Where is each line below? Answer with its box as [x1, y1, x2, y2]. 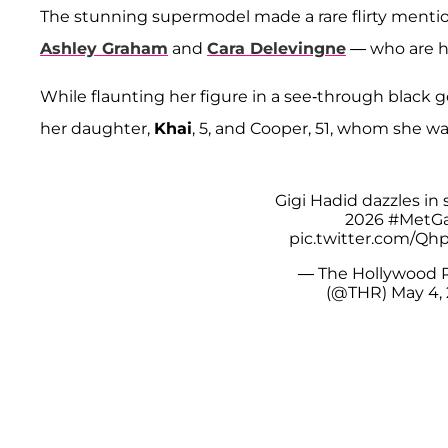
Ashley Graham [40, 38, 168, 58]
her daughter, [40, 118, 154, 138]
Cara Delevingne [207, 38, 346, 58]
